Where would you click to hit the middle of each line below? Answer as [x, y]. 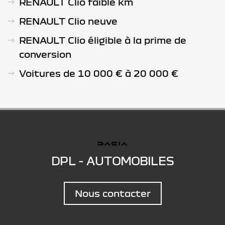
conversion [45, 54]
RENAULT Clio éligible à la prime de [103, 40]
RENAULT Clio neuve [68, 21]
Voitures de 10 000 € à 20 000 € [99, 73]
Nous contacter [113, 193]
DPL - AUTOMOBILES [113, 160]
